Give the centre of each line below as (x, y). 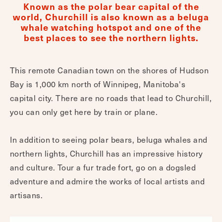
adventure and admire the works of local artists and (107, 181)
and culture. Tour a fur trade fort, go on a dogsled (103, 167)
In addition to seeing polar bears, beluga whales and (109, 139)
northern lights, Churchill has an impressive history (107, 153)
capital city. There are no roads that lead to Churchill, (111, 98)
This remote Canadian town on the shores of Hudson (110, 70)
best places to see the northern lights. (111, 37)
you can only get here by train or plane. (84, 111)
